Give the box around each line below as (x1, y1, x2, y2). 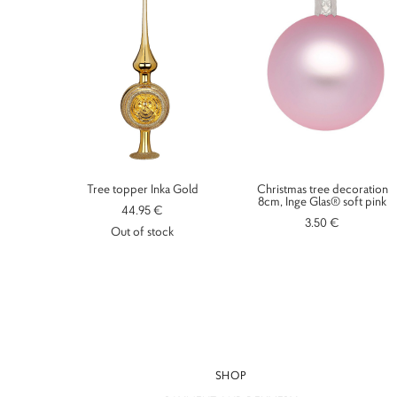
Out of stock (111, 223, 174, 240)
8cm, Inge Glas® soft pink (258, 193, 387, 210)
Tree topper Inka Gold (86, 181, 198, 198)
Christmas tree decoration (256, 181, 388, 198)
